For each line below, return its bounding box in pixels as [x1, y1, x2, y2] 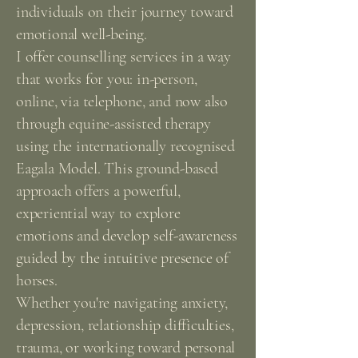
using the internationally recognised [16, 137, 235, 156]
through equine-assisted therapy [16, 114, 211, 133]
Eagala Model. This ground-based [16, 159, 218, 178]
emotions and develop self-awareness [16, 226, 238, 245]
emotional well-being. [16, 25, 147, 44]
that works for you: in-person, [16, 70, 198, 89]
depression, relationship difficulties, [16, 316, 234, 335]
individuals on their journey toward [16, 2, 234, 22]
